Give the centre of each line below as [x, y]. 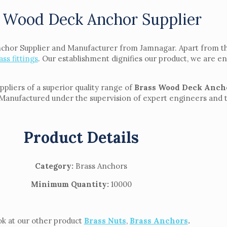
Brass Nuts [105, 220]
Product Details [81, 137]
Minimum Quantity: [70, 184]
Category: [55, 166]
